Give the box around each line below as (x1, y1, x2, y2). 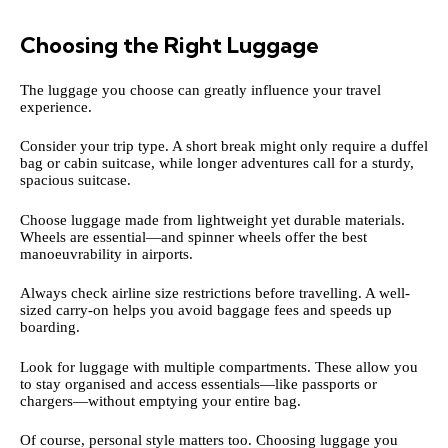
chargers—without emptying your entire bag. (20, 392, 301, 409)
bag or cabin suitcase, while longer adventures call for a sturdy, (20, 155, 414, 171)
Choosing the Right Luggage (20, 31, 319, 59)
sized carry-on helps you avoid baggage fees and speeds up (20, 302, 392, 318)
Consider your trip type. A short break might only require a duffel (20, 138, 428, 154)
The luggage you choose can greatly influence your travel (20, 81, 381, 98)
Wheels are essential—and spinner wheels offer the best (20, 228, 367, 245)
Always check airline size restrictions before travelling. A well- (20, 285, 410, 301)
